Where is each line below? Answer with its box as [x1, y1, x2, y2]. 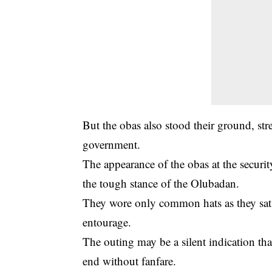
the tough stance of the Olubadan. [83, 175, 240, 191]
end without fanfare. [83, 253, 177, 268]
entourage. [83, 214, 132, 229]
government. [83, 136, 141, 152]
